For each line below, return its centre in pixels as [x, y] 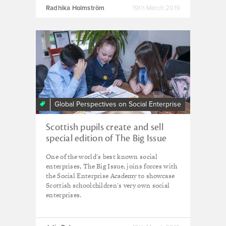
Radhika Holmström [75, 8]
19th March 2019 [156, 8]
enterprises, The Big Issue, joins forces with [112, 166]
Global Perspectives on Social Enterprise [118, 104]
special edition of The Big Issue [106, 138]
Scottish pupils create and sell [105, 127]
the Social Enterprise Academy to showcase [110, 176]
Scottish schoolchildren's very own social [108, 185]
